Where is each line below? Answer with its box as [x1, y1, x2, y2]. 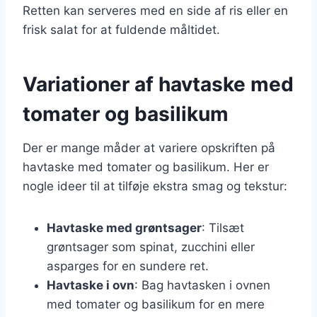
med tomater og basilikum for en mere [47, 296, 265, 311]
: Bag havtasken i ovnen [134, 277, 270, 292]
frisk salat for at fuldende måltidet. [23, 22, 220, 37]
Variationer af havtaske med [23, 71, 294, 96]
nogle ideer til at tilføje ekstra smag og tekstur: [23, 178, 287, 193]
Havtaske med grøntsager [47, 220, 202, 235]
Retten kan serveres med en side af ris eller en [23, 3, 288, 18]
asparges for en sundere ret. [47, 258, 209, 273]
